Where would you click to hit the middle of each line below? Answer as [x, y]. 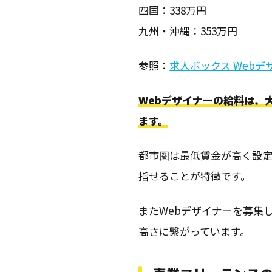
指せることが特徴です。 [195, 176]
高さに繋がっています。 [195, 231]
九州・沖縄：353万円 [188, 31]
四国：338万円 [173, 10]
